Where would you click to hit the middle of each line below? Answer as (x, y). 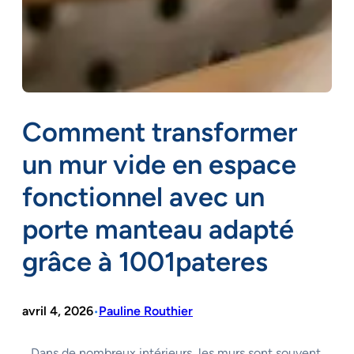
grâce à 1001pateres (145, 261)
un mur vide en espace (159, 164)
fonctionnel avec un (143, 196)
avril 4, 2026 (58, 311)
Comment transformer (160, 132)
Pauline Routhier (146, 311)
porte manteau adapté (158, 229)
